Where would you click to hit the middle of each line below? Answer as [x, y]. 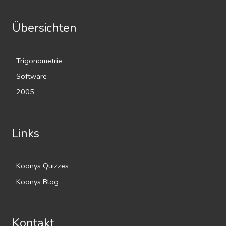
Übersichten [44, 28]
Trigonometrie [39, 61]
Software [32, 76]
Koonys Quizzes [42, 166]
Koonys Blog [37, 182]
